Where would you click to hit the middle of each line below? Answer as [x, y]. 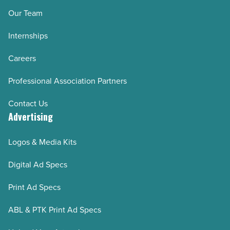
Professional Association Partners [68, 81]
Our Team [25, 13]
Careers [22, 59]
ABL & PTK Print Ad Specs [55, 210]
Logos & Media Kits [42, 142]
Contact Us [28, 104]
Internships [28, 36]
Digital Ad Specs [38, 165]
